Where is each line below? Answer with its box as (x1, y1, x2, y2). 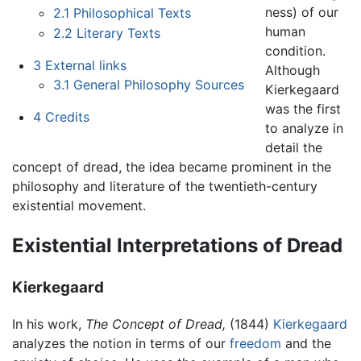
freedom (230, 334, 281, 351)
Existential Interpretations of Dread (12, 234, 342, 258)
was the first (264, 101, 341, 118)
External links (44, 57, 127, 74)
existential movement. (12, 197, 146, 214)
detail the (264, 139, 322, 156)
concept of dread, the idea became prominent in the (12, 159, 331, 176)
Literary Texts (77, 25, 161, 42)
